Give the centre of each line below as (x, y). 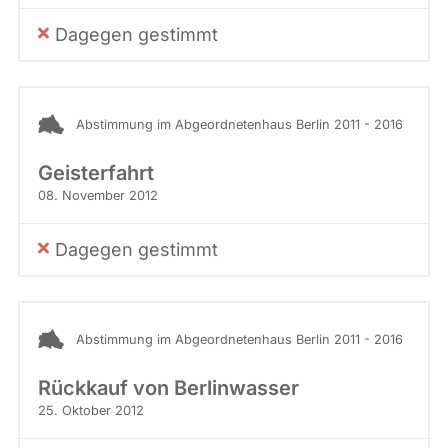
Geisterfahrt (96, 173)
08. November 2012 (98, 196)
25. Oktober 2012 (91, 411)
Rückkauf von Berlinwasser (168, 388)
